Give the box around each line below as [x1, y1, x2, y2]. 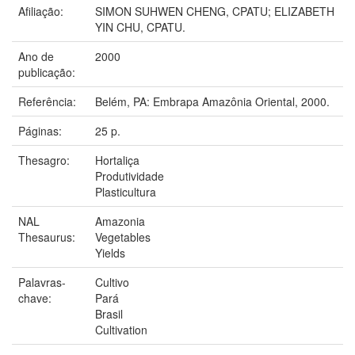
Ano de [18, 48, 54, 64]
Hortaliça [95, 151, 139, 168]
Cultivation [95, 321, 147, 338]
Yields [95, 244, 125, 261]
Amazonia [95, 212, 145, 229]
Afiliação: [18, 2, 67, 19]
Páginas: [18, 122, 65, 139]
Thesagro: [18, 151, 73, 168]
